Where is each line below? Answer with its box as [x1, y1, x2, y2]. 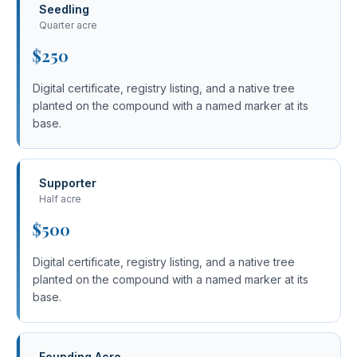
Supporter [39, 176, 96, 190]
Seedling [39, 2, 89, 16]
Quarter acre [39, 19, 97, 31]
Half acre [39, 193, 81, 205]
